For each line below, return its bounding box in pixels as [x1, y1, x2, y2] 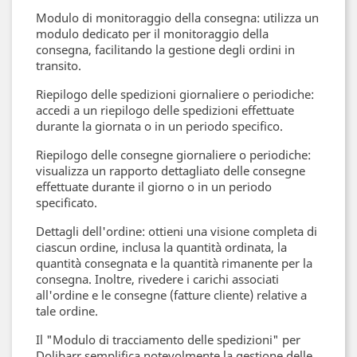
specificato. [36, 194, 97, 210]
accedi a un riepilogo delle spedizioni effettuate [36, 102, 294, 118]
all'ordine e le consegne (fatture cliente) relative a [36, 287, 307, 303]
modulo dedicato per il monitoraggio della [36, 25, 269, 41]
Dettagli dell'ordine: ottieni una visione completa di [36, 223, 317, 239]
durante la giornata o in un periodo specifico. [36, 118, 283, 134]
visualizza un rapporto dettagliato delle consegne [36, 163, 305, 178]
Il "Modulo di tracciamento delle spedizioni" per [36, 331, 300, 347]
